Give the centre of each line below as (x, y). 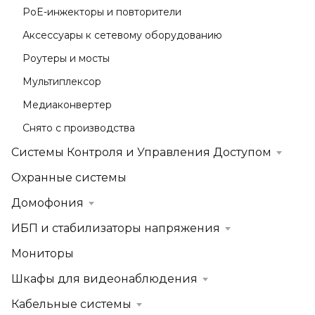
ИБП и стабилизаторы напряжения (116, 228)
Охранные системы (69, 178)
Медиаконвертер (67, 105)
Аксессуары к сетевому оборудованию (122, 35)
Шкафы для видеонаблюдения (104, 279)
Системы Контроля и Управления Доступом (141, 152)
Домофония (47, 203)
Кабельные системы (71, 304)
